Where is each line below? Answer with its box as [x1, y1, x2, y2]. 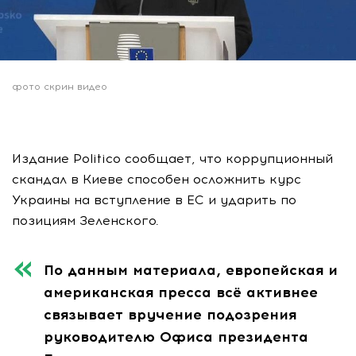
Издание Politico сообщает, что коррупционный [12, 150, 333, 166]
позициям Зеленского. [12, 212, 159, 228]
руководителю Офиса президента [44, 327, 308, 346]
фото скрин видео [12, 80, 107, 92]
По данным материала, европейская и [44, 261, 338, 279]
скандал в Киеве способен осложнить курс [12, 171, 301, 187]
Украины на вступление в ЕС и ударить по [12, 192, 296, 207]
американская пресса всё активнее [44, 283, 318, 301]
